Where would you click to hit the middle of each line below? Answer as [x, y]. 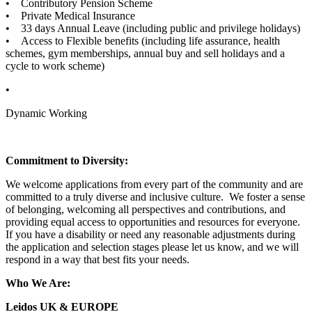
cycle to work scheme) [55, 65]
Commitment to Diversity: [67, 160]
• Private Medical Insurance [70, 15]
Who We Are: [38, 283]
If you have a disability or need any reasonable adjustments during [150, 234]
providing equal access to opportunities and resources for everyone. [154, 221]
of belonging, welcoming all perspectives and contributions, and [146, 209]
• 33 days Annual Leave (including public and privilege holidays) [153, 28]
